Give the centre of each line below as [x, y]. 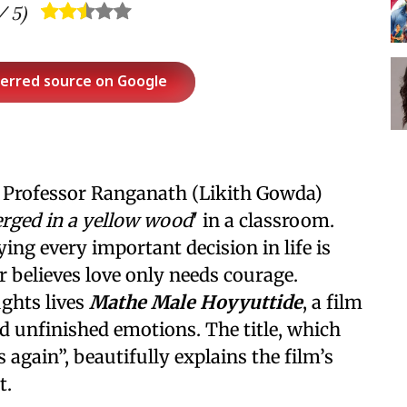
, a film [333, 302]
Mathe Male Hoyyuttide [196, 302]
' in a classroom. [263, 220]
